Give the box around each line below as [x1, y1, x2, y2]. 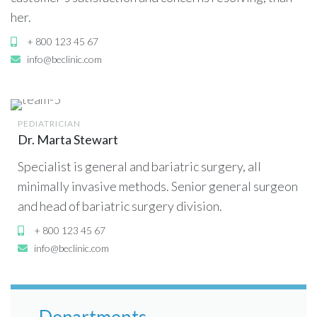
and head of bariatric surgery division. [18, 198, 222, 214]
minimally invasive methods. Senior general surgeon [18, 178, 298, 195]
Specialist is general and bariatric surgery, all [18, 158, 261, 175]
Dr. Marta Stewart [18, 132, 118, 148]
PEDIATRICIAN [18, 118, 81, 129]
